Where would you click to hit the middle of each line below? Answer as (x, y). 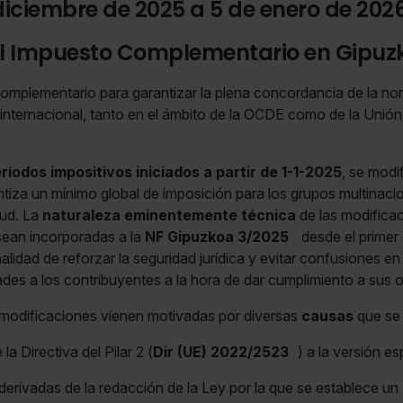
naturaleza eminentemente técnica (169, 215)
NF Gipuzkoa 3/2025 (216, 237)
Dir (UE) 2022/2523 (220, 352)
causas (327, 316)
